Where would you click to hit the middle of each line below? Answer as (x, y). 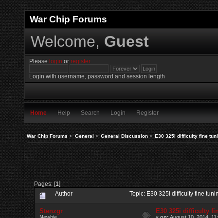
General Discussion (124, 136)
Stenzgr (51, 211)
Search (90, 113)
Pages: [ (45, 183)
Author (64, 193)
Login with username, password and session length (97, 76)
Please (39, 61)
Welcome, (67, 41)
